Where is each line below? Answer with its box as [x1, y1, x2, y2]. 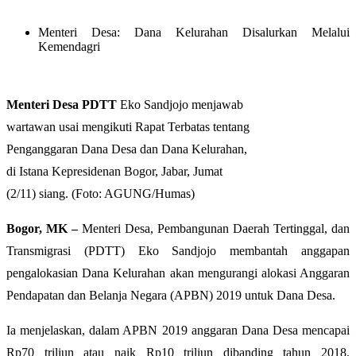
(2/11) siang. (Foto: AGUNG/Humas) [6, 186, 195, 200]
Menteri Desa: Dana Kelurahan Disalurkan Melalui [38, 25, 350, 39]
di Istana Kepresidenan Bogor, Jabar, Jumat [6, 164, 222, 178]
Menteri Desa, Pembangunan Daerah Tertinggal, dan [78, 221, 350, 235]
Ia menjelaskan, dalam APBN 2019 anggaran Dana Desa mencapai [6, 323, 350, 337]
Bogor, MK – [6, 221, 78, 235]
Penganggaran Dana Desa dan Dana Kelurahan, [6, 141, 247, 156]
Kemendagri [38, 39, 100, 53]
